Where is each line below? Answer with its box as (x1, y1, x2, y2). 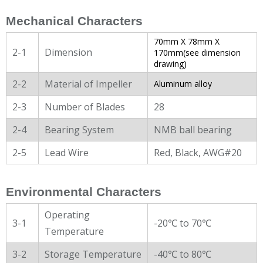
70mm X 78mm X (154, 35, 220, 47)
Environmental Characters (6, 184, 161, 199)
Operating (45, 208, 90, 221)
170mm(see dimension (154, 46, 241, 58)
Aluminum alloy (154, 77, 212, 89)
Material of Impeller (45, 77, 132, 90)
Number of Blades (45, 100, 125, 113)
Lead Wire (45, 146, 89, 159)
